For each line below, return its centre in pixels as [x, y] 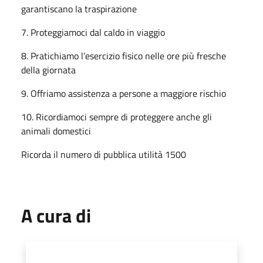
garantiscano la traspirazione [79, 9]
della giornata [48, 70]
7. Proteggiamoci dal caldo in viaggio [93, 32]
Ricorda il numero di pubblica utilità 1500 [104, 154]
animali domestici [56, 131]
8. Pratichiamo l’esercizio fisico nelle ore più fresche [124, 55]
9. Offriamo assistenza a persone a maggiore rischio [124, 93]
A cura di [56, 215]
